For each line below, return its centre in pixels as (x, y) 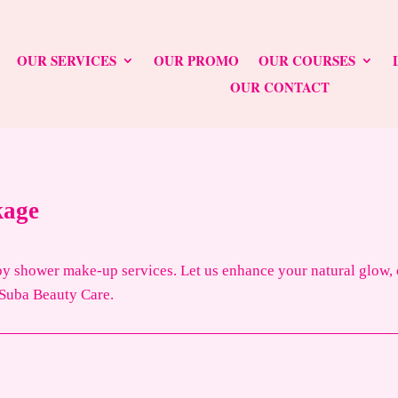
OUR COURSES (307, 60)
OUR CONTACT (279, 87)
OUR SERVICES (67, 60)
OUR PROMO (197, 60)
